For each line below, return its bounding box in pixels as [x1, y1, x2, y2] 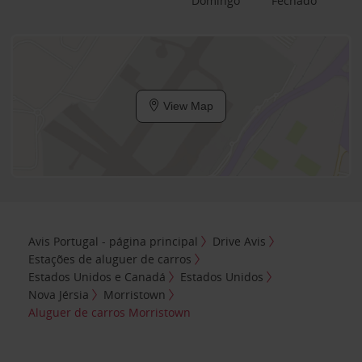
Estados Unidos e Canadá [28, 268, 166, 284]
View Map [160, 99, 213, 112]
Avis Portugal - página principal [28, 233, 199, 249]
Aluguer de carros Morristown [28, 304, 192, 320]
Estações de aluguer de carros [28, 250, 192, 267]
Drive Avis [213, 233, 267, 249]
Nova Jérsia [28, 286, 90, 302]
